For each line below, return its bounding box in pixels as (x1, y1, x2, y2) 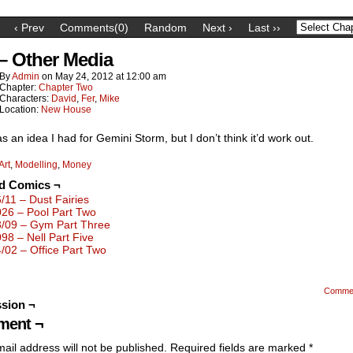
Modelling (15, 159, 58, 170)
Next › (202, 20, 232, 34)
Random (143, 20, 187, 34)
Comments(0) (59, 20, 128, 34)
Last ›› (247, 20, 281, 34)
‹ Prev (13, 20, 44, 34)
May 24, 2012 (55, 71, 113, 82)
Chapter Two (39, 82, 93, 93)
